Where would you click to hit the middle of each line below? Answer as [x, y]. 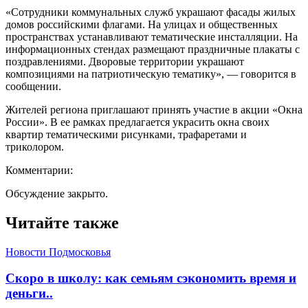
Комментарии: [39, 170]
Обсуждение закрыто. [57, 193]
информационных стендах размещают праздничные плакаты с [153, 49]
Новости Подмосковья [58, 252]
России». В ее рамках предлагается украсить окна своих [137, 122]
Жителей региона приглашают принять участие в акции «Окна [154, 109]
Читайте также [62, 222]
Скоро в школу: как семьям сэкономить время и [151, 278]
